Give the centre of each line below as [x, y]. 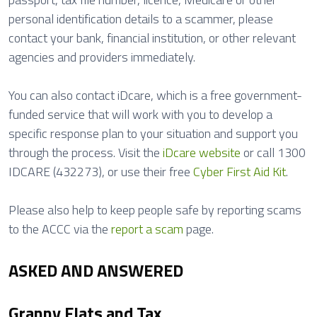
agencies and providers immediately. [102, 57]
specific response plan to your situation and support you [153, 133]
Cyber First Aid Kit [240, 172]
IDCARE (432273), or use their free [101, 172]
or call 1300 [273, 152]
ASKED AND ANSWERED [96, 270]
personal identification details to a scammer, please [141, 19]
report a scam [147, 229]
